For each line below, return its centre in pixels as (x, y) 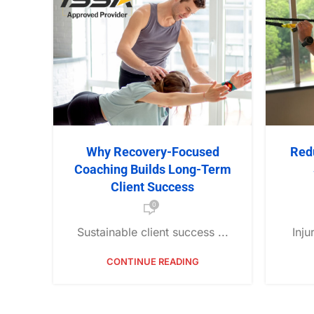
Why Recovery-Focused (152, 152)
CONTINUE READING (152, 262)
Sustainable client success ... (152, 232)
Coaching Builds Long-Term (152, 170)
